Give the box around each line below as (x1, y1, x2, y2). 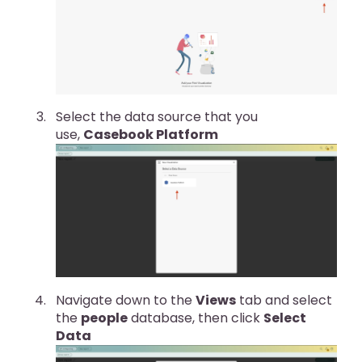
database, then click (128, 308, 263, 327)
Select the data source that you (56, 107, 258, 126)
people (81, 308, 128, 327)
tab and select (236, 290, 332, 309)
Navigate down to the (56, 290, 196, 309)
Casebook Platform (83, 125, 218, 144)
